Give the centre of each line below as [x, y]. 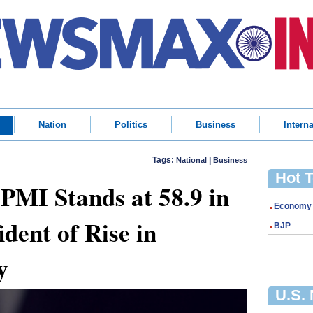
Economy [293, 206]
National [191, 160]
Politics [131, 125]
